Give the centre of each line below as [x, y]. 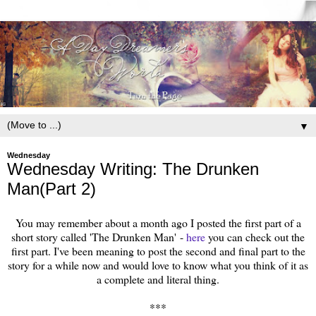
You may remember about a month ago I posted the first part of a [158, 222]
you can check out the [255, 236]
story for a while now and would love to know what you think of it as [158, 265]
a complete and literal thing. [158, 279]
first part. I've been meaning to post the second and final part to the [158, 250]
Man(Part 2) [51, 189]
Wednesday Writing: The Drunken [133, 169]
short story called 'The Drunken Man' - [99, 236]
